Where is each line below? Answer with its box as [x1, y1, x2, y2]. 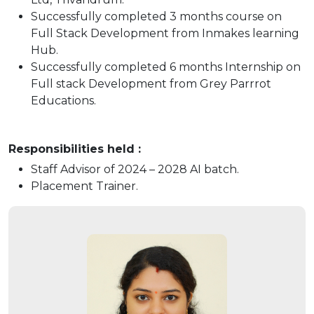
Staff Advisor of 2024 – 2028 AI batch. [31, 163, 239, 176]
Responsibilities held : [8, 142, 141, 156]
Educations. [31, 94, 96, 107]
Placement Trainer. [31, 179, 138, 193]
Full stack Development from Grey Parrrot [31, 77, 271, 90]
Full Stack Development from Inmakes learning [31, 27, 299, 40]
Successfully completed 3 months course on [31, 10, 282, 23]
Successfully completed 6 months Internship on [31, 60, 301, 74]
